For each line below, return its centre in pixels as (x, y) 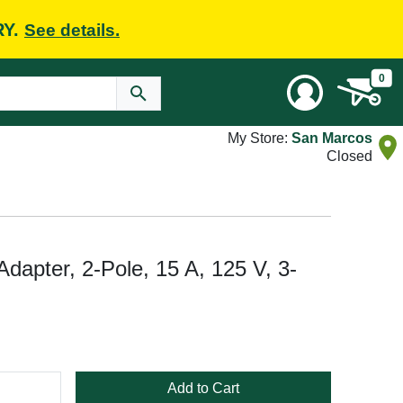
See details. (72, 30)
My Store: (260, 138)
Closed (349, 156)
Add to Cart (203, 388)
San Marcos (332, 138)
